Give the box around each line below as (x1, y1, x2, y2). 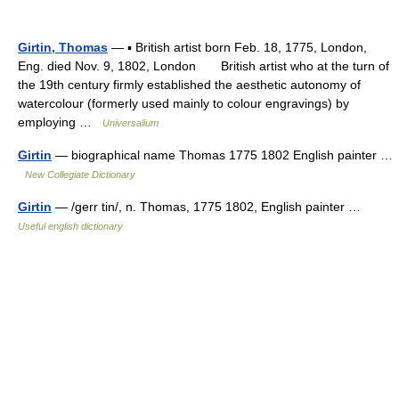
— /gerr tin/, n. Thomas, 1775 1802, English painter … (52, 199, 368, 214)
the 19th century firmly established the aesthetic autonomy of (18, 77, 361, 92)
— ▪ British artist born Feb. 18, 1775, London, (108, 40, 367, 54)
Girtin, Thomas (18, 40, 108, 54)
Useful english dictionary (18, 221, 123, 232)
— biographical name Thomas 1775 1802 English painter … (52, 148, 393, 162)
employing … (18, 115, 102, 129)
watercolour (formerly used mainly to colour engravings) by (18, 96, 349, 110)
